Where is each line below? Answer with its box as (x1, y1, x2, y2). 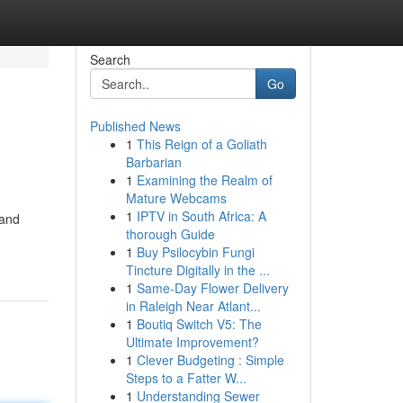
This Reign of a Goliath (136, 135, 267, 153)
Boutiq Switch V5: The (136, 315, 262, 333)
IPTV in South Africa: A (136, 207, 266, 225)
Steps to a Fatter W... (125, 369, 246, 387)
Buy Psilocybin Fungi (136, 243, 255, 261)
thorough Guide (125, 225, 215, 243)
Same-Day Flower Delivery (136, 279, 289, 297)
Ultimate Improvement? (125, 333, 259, 351)
